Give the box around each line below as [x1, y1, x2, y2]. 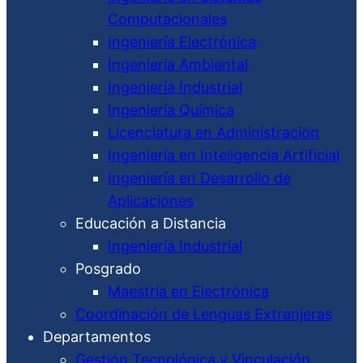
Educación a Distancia [75, 215, 226, 232]
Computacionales [108, 11, 227, 28]
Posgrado [75, 260, 141, 277]
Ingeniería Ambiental [108, 56, 248, 73]
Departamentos [43, 328, 151, 345]
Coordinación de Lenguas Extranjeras [75, 305, 332, 322]
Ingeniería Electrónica [108, 33, 256, 50]
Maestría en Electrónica [108, 283, 269, 300]
